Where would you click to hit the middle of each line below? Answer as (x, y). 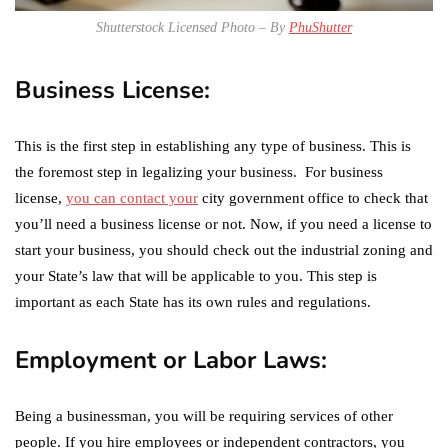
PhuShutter (320, 27)
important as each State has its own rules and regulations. (193, 301)
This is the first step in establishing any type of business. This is (213, 145)
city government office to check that (313, 197)
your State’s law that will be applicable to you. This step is (196, 275)
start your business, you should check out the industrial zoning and (224, 249)
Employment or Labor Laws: (188, 359)
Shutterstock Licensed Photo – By (192, 27)
